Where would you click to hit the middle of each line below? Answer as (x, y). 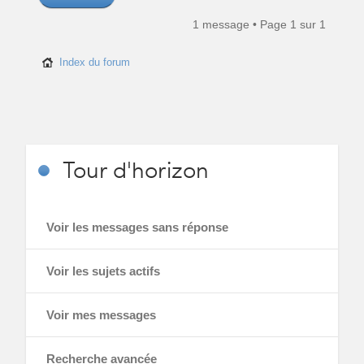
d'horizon (158, 169)
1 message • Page (242, 24)
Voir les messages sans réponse (137, 227)
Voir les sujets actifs (103, 271)
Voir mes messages (101, 315)
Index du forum (94, 62)
